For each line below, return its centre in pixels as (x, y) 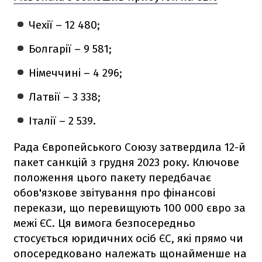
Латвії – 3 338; (65, 96)
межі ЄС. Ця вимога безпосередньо (104, 223)
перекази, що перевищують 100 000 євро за (130, 208)
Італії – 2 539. (63, 120)
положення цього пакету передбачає (112, 177)
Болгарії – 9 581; (70, 49)
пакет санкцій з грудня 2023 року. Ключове (126, 162)
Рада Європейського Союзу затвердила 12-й (130, 147)
